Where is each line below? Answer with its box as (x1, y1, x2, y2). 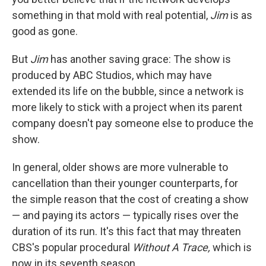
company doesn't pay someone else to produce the (12, 117, 254, 129)
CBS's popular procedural (12, 241, 132, 254)
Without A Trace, (132, 241, 210, 254)
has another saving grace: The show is (48, 53, 231, 65)
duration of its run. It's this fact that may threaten (12, 225, 241, 237)
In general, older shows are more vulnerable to (12, 161, 228, 173)
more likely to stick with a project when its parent (12, 101, 242, 113)
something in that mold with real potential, (12, 9, 210, 21)
